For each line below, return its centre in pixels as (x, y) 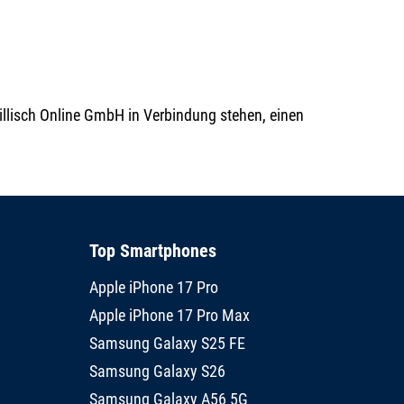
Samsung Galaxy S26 (157, 372)
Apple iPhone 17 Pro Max (169, 316)
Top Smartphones (152, 251)
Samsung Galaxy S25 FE (167, 344)
